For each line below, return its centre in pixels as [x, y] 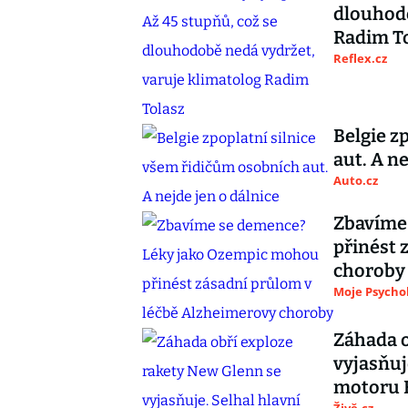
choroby [369, 270]
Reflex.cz [360, 58]
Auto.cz [356, 180]
